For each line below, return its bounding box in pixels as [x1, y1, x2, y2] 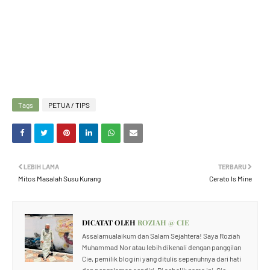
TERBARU [218, 163, 246, 171]
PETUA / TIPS [48, 101, 90, 109]
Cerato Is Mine [209, 174, 252, 183]
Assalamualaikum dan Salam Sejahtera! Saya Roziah [82, 231, 240, 240]
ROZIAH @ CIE [136, 218, 189, 227]
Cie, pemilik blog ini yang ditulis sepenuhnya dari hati [82, 254, 241, 263]
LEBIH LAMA [24, 163, 59, 171]
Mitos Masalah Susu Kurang [18, 174, 101, 183]
